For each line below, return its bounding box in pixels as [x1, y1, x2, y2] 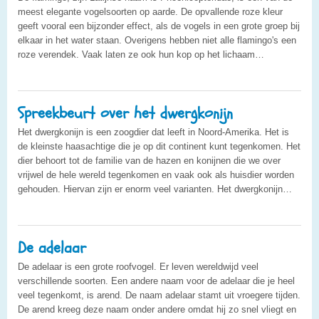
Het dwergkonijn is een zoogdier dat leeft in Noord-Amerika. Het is [18, 126, 289, 137]
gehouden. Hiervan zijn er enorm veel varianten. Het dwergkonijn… [18, 183, 292, 194]
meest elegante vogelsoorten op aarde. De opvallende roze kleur [18, 6, 283, 17]
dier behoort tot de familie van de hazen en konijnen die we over [18, 155, 281, 166]
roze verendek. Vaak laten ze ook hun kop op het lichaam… [18, 48, 264, 60]
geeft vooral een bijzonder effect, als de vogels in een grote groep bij [18, 20, 300, 31]
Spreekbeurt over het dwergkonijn [18, 102, 233, 124]
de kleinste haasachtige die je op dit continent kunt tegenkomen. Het [18, 140, 300, 152]
